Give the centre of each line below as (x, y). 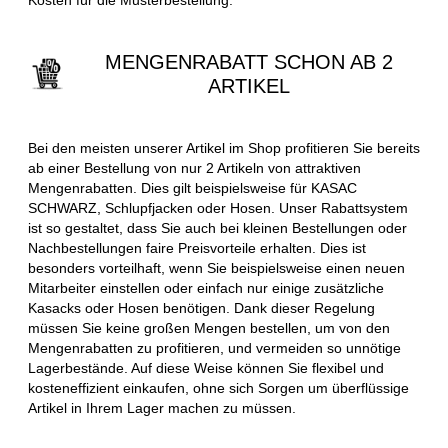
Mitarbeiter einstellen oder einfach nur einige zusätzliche (206, 287)
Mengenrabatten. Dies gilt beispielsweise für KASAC (192, 187)
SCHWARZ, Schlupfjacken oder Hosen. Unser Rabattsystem (218, 207)
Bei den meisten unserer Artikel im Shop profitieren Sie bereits (224, 147)
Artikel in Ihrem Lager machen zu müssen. (162, 407)
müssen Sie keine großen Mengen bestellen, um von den (209, 327)
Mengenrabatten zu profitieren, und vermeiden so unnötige (214, 347)
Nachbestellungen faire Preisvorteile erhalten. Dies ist (197, 247)
